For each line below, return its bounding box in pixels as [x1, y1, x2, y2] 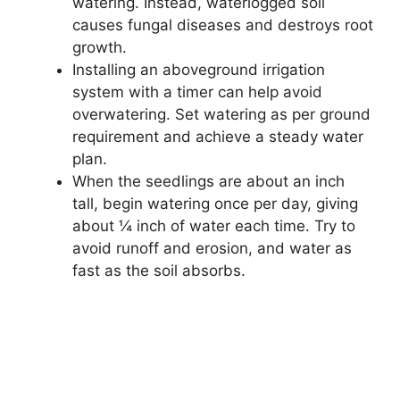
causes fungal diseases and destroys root [72, 15, 373, 34]
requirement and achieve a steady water [72, 127, 363, 146]
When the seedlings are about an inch [72, 171, 345, 190]
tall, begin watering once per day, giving [72, 194, 358, 212]
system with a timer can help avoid [72, 82, 322, 101]
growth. [72, 37, 127, 56]
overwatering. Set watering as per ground [72, 104, 371, 123]
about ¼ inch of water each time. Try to [72, 216, 355, 235]
